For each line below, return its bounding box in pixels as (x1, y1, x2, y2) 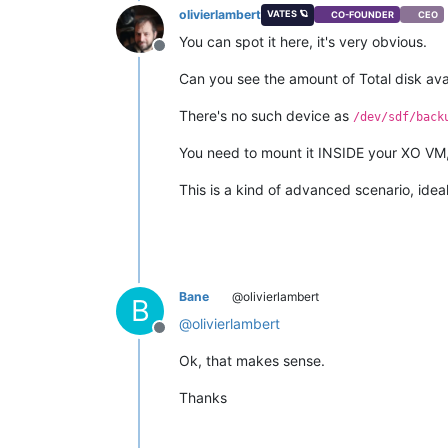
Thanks (179, 388, 227, 406)
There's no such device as (179, 106, 353, 124)
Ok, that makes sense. (179, 351, 325, 369)
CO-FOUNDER (331, 9, 395, 21)
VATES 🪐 (266, 7, 308, 19)
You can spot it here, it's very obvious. (179, 32, 427, 50)
